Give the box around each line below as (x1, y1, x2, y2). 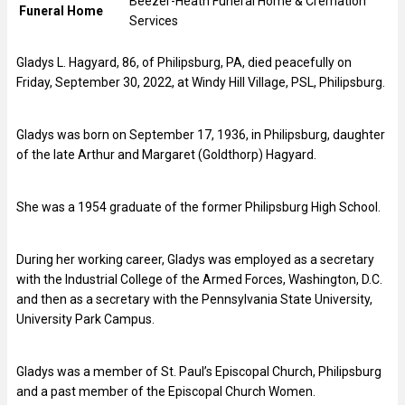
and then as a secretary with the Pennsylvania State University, (16, 291, 372, 306)
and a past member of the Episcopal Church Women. (16, 383, 316, 399)
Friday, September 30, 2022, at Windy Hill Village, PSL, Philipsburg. (16, 74, 385, 89)
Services (129, 13, 178, 28)
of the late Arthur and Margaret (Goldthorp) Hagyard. (16, 146, 316, 162)
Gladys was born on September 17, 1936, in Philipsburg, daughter (16, 127, 385, 142)
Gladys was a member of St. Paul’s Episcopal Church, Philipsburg (16, 363, 381, 379)
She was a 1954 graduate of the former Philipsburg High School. (16, 199, 381, 214)
